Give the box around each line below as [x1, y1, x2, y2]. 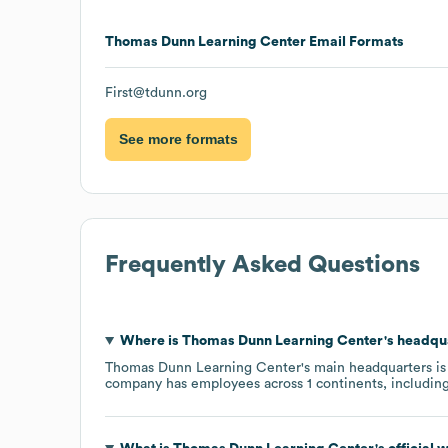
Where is [119, 333, 182, 348]
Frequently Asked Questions [105, 252, 420, 277]
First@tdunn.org [105, 85, 207, 100]
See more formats [118, 131, 238, 148]
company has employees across [105, 376, 307, 391]
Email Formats [306, 34, 404, 49]
